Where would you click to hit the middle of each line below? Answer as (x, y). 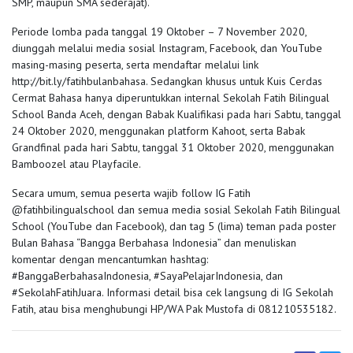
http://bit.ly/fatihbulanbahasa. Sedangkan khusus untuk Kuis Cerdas (167, 81)
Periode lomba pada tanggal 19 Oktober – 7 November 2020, (159, 31)
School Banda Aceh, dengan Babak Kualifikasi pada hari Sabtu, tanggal (176, 114)
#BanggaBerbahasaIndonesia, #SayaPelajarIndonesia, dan (147, 275)
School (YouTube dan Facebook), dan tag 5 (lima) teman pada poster (174, 226)
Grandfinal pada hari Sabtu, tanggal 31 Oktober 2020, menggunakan (173, 147)
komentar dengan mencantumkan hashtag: (110, 259)
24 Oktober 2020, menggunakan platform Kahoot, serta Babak (158, 130)
